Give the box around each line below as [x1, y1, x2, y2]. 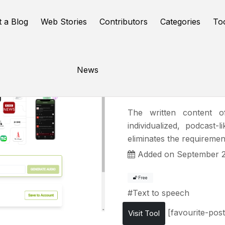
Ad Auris [128, 71, 207, 95]
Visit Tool [128, 208, 160, 218]
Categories [160, 17, 201, 27]
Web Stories [41, 17, 87, 27]
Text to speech [133, 187, 189, 198]
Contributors [99, 17, 148, 27]
